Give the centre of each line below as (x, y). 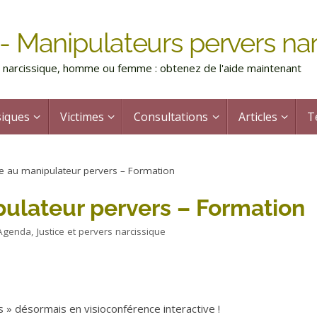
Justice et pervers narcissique (102, 231)
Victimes (82, 116)
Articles (258, 116)
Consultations (171, 116)
